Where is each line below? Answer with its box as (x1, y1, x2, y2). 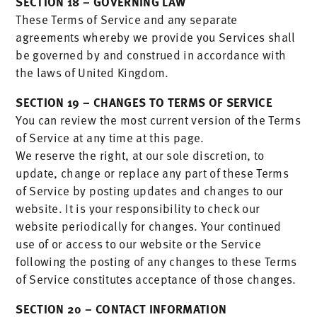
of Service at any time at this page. (16, 128, 204, 146)
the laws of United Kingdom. (16, 63, 169, 81)
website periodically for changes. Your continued (16, 217, 282, 235)
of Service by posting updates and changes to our (16, 181, 284, 200)
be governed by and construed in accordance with (16, 45, 287, 64)
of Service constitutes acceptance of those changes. (16, 270, 296, 288)
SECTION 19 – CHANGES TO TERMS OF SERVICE (16, 93, 273, 110)
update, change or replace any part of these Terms (16, 163, 289, 182)
